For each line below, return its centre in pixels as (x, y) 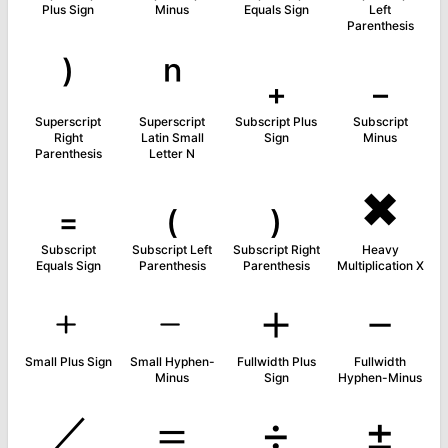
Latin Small (172, 137)
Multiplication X (380, 265)
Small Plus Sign (68, 361)
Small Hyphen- (172, 361)
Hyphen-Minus (380, 377)
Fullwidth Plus (276, 361)
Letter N (172, 153)
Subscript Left (172, 249)
